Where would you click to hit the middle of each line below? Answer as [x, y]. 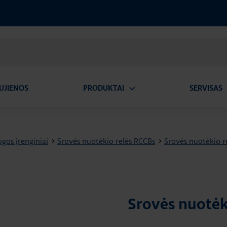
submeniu [142, 107]
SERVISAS [206, 88]
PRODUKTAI [103, 88]
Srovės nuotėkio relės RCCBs [106, 141]
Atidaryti [140, 98]
